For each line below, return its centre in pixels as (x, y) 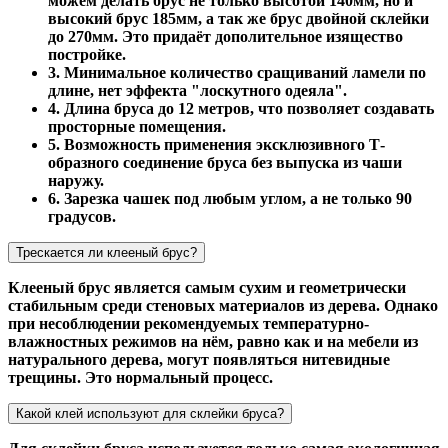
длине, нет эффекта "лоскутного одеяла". (197, 91)
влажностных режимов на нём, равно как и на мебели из (213, 342)
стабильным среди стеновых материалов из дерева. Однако (223, 306)
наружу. (76, 181)
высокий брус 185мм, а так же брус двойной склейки (238, 19)
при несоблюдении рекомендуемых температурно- (188, 324)
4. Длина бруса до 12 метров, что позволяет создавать (241, 109)
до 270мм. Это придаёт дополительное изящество (225, 37)
